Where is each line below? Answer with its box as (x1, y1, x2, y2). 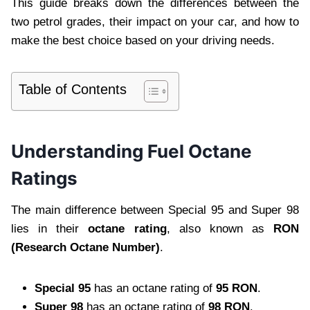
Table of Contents (19, 81, 127, 97)
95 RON (216, 281, 257, 295)
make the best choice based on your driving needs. (11, 33, 275, 47)
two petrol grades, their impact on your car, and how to (11, 15, 299, 28)
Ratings (11, 167, 77, 189)
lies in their (11, 221, 89, 235)
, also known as (166, 221, 273, 235)
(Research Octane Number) (11, 240, 160, 254)
